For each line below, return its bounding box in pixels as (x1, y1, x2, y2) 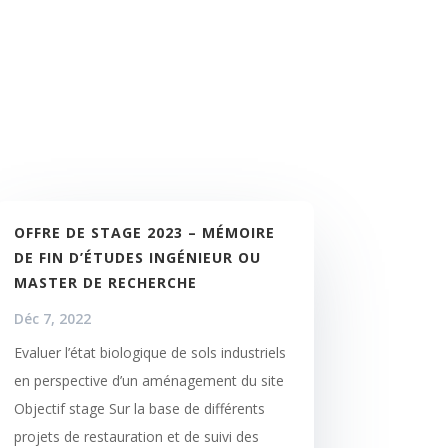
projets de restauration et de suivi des (13, 426, 259, 446)
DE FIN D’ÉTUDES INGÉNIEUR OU (13, 247, 261, 267)
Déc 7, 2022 (13, 308, 91, 328)
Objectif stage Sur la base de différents (13, 398, 265, 418)
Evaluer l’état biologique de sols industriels (13, 342, 286, 362)
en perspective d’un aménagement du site (13, 370, 284, 390)
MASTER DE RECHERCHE (13, 272, 197, 292)
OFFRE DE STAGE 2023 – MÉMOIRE (13, 222, 275, 242)
